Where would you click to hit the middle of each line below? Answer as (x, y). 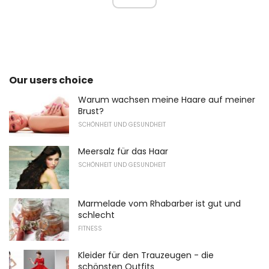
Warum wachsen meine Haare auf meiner (167, 99)
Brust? (91, 111)
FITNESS (90, 228)
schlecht (96, 215)
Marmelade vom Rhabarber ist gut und (159, 203)
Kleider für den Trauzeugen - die (146, 255)
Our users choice (51, 80)
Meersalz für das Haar (123, 152)
